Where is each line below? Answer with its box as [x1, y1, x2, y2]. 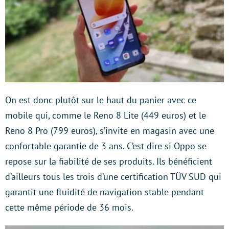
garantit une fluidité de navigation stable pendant [5, 186, 204, 198]
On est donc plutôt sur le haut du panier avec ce [5, 94, 196, 106]
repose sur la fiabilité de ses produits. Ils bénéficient [5, 155, 212, 168]
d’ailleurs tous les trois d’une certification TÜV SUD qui [5, 171, 221, 183]
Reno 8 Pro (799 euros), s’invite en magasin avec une [5, 125, 214, 137]
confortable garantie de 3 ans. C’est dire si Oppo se [5, 140, 207, 152]
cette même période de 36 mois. [5, 201, 133, 214]
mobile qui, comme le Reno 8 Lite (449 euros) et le [5, 109, 206, 122]
